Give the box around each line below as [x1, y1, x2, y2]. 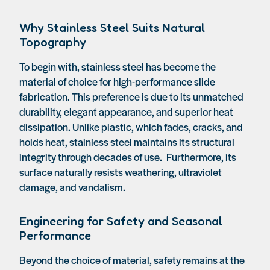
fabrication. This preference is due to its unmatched [19, 89, 243, 104]
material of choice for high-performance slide [19, 74, 215, 89]
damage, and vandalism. [19, 180, 125, 194]
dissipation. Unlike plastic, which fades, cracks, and [19, 119, 243, 134]
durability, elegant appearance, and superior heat [19, 104, 233, 119]
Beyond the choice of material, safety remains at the [19, 253, 245, 267]
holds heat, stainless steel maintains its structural [19, 134, 234, 149]
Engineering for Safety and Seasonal [19, 214, 222, 228]
